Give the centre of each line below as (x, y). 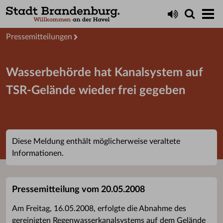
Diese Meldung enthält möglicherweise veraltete (96, 141)
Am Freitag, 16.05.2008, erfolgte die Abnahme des (99, 209)
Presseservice (30, 19)
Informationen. (38, 153)
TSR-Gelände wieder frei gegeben (96, 91)
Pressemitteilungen (39, 37)
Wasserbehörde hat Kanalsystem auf (105, 73)
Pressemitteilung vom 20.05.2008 (78, 190)
